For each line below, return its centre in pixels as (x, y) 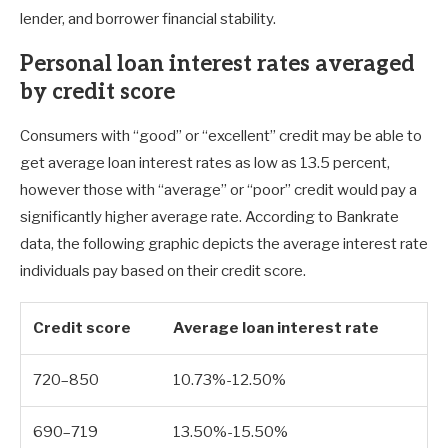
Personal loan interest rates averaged (217, 64)
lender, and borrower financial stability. (148, 19)
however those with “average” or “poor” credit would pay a (218, 190)
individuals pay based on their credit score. (163, 271)
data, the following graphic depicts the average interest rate (224, 244)
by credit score (97, 92)
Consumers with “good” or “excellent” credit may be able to (221, 136)
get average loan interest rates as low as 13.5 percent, (205, 163)
